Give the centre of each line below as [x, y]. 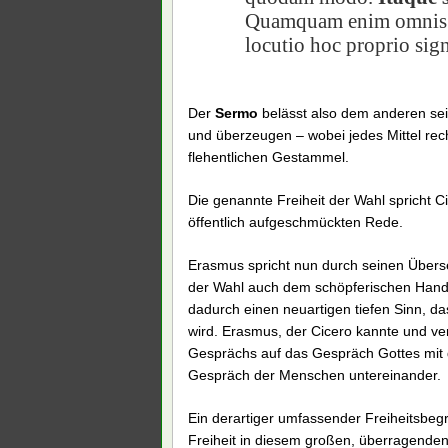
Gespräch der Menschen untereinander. [314, 375]
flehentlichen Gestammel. [268, 157]
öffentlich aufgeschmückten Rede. [295, 222]
